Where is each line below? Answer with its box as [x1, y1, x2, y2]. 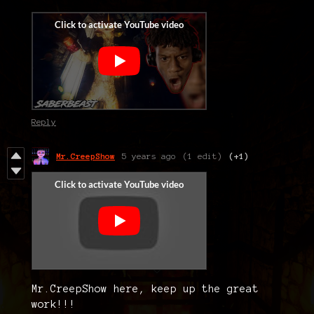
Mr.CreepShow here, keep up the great [32, 282, 259, 294]
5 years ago [122, 151, 176, 161]
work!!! [32, 298, 76, 310]
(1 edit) [183, 151, 222, 161]
